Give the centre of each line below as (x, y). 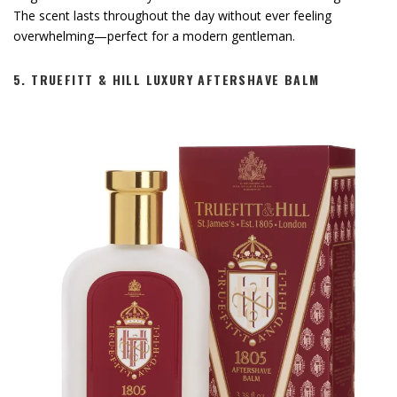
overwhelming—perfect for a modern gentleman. (154, 36)
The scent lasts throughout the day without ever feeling (172, 16)
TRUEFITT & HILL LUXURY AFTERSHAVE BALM (175, 80)
